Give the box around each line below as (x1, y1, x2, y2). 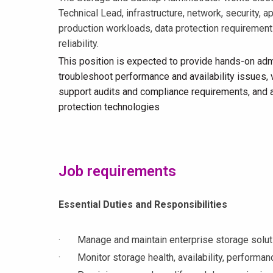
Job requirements (58, 163, 176, 180)
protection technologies (58, 101, 160, 113)
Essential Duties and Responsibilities (58, 199, 230, 211)
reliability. (58, 38, 99, 50)
